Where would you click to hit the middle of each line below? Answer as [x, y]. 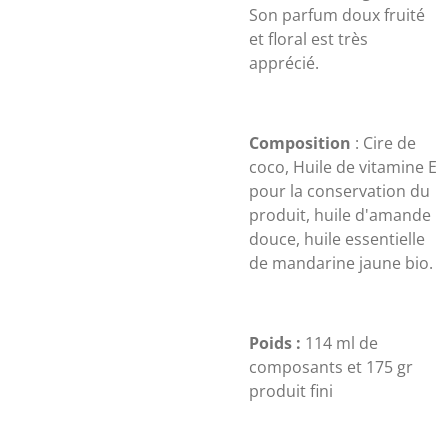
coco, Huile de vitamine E [343, 167]
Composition [300, 143]
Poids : [275, 343]
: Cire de [383, 143]
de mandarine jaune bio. [341, 263]
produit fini [291, 391]
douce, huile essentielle [337, 239]
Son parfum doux [314, 15]
